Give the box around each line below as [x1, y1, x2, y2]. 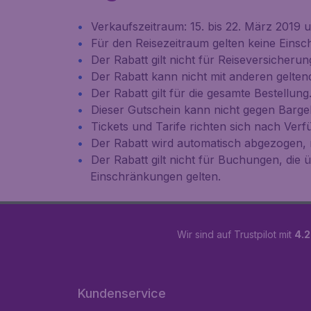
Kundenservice [78, 286, 166, 301]
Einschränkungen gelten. [90, 169, 221, 183]
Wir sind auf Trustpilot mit [177, 228, 294, 240]
